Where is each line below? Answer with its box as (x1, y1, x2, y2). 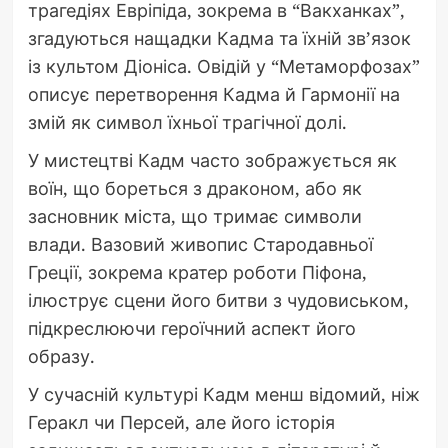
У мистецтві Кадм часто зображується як (27, 148, 397, 173)
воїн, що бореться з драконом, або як (27, 176, 362, 201)
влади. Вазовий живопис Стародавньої (27, 232, 373, 257)
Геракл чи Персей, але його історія (27, 410, 335, 435)
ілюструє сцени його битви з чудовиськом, (27, 288, 409, 313)
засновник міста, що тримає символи (27, 204, 362, 229)
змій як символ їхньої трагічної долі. (27, 110, 347, 135)
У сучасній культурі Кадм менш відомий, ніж (27, 382, 420, 407)
